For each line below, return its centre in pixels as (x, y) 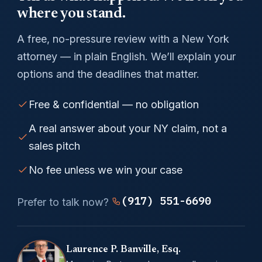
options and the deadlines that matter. (108, 74)
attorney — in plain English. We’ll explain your (126, 56)
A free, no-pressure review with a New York (123, 39)
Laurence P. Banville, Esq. (123, 250)
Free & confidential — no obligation (113, 105)
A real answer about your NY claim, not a (127, 129)
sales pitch (54, 146)
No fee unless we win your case (105, 170)
